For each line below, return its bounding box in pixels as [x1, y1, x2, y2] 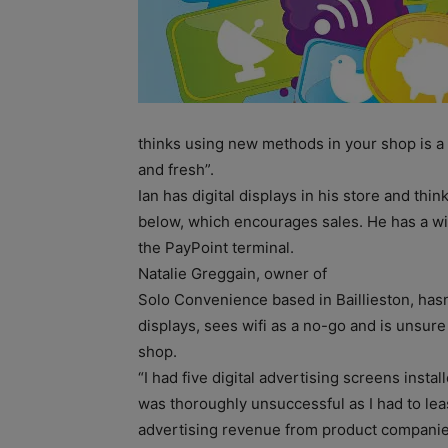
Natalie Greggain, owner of [138, 263, 327, 283]
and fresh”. [138, 159, 214, 179]
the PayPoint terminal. [138, 237, 294, 257]
